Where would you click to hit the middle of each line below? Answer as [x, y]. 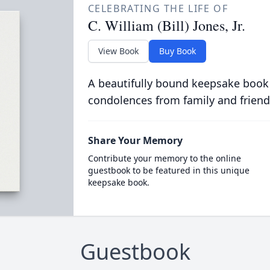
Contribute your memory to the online [164, 158]
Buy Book [177, 51]
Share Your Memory [135, 140]
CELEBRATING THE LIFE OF [158, 8]
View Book [118, 51]
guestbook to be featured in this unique [168, 170]
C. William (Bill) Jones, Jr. [166, 25]
